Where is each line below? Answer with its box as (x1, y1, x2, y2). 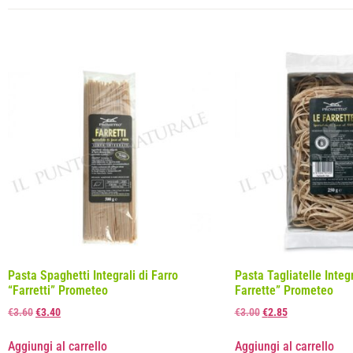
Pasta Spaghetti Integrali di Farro (8, 267, 178, 283)
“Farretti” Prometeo (8, 282, 108, 298)
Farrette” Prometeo (234, 282, 333, 298)
